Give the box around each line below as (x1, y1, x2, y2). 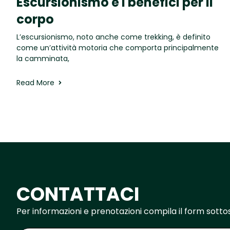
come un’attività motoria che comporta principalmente (16, 42, 219, 53)
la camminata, (16, 53, 69, 64)
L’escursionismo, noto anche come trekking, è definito (16, 31, 210, 42)
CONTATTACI (16, 181, 140, 207)
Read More (16, 77, 54, 88)
